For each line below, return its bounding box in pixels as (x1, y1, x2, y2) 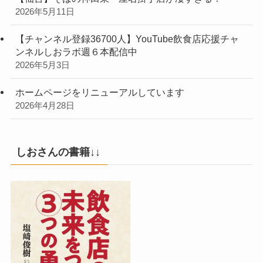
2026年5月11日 (15, 6, 75, 16)
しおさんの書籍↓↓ (15, 146, 100, 158)
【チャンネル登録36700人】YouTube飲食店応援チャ (15, 33, 239, 45)
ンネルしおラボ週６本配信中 (15, 46, 137, 58)
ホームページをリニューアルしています (15, 87, 184, 98)
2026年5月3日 (15, 60, 70, 70)
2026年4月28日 (15, 101, 75, 111)
